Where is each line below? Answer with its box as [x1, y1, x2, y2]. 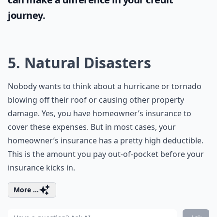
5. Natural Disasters [8, 53, 151, 73]
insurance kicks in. [8, 162, 75, 173]
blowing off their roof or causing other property [8, 94, 184, 105]
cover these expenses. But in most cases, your [8, 122, 176, 132]
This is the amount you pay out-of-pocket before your [8, 149, 204, 159]
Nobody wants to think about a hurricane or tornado [8, 81, 201, 92]
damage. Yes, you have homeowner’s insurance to [8, 108, 191, 119]
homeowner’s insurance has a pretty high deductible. [8, 135, 203, 146]
